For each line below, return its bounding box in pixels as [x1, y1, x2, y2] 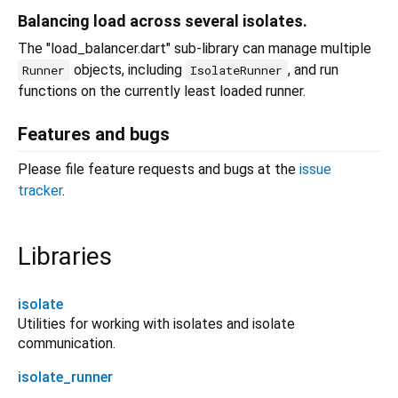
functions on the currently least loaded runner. [18, 83, 306, 100]
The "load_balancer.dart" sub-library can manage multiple [18, 40, 371, 58]
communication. [18, 335, 115, 353]
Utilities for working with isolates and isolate [18, 315, 295, 333]
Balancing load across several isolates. [18, 12, 307, 31]
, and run [287, 61, 338, 79]
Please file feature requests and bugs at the [18, 161, 299, 179]
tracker [18, 182, 62, 200]
